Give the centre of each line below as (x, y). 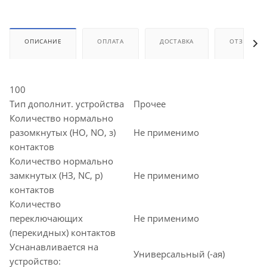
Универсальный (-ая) (179, 254)
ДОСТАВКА (177, 41)
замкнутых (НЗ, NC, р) (56, 175)
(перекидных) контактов (63, 232)
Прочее (150, 103)
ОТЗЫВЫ (244, 41)
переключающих (46, 218)
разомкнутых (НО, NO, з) (63, 132)
